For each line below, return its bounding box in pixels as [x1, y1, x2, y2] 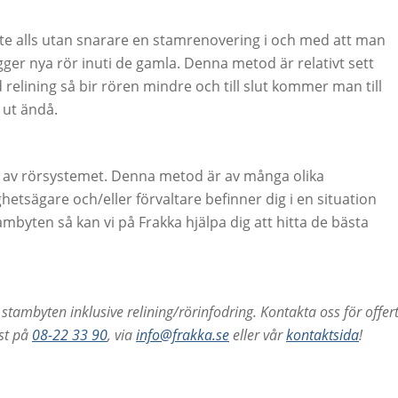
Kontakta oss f [260, 302, 348, 322]
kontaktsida [286, 325, 359, 346]
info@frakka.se [136, 325, 229, 346]
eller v [233, 325, 269, 346]
